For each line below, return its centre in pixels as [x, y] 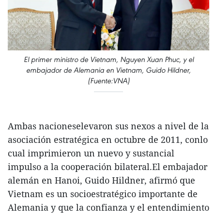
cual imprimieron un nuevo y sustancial [91, 153]
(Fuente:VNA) [108, 81]
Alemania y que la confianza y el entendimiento [108, 208]
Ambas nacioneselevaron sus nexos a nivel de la [108, 126]
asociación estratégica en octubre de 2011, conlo [108, 140]
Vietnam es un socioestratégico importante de [103, 194]
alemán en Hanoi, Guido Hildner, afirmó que [101, 180]
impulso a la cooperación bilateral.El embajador [108, 167]
